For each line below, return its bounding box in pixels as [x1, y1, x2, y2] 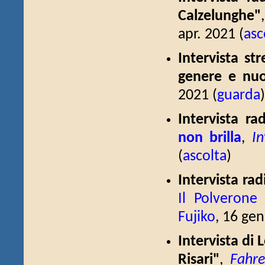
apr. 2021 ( [178, 27, 244, 42]
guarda [217, 88, 260, 103]
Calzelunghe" [178, 9, 261, 24]
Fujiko [178, 210, 215, 225]
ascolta [183, 149, 227, 164]
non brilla [178, 131, 242, 146]
